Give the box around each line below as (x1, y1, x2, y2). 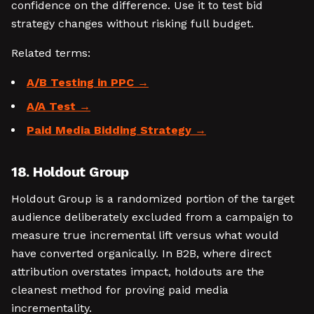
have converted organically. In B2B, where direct (11, 247, 271, 260)
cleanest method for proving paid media (11, 283, 228, 296)
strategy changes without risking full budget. (11, 17, 254, 30)
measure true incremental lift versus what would (11, 228, 279, 242)
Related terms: (11, 46, 90, 60)
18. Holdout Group (11, 163, 129, 180)
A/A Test (27, 100, 76, 113)
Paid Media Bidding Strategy (27, 123, 191, 137)
